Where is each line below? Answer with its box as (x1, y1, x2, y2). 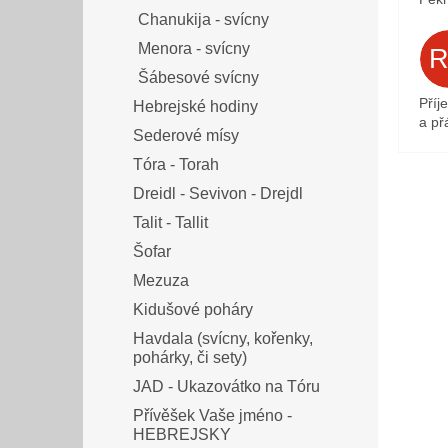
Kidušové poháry (133, 301, 253, 319)
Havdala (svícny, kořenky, (133, 330, 313, 348)
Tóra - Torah (133, 156, 219, 174)
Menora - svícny (138, 40, 250, 58)
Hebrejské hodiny (133, 98, 258, 116)
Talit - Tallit (133, 214, 208, 232)
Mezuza (133, 272, 189, 290)
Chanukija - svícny (138, 11, 269, 29)
